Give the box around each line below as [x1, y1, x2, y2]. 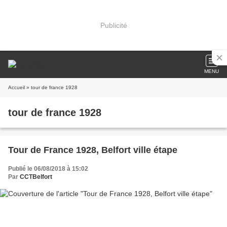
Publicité [100, 21, 127, 29]
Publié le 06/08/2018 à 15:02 [8, 165, 88, 172]
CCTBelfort [20, 173, 52, 180]
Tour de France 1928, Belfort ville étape [8, 145, 177, 155]
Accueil [8, 85, 25, 90]
